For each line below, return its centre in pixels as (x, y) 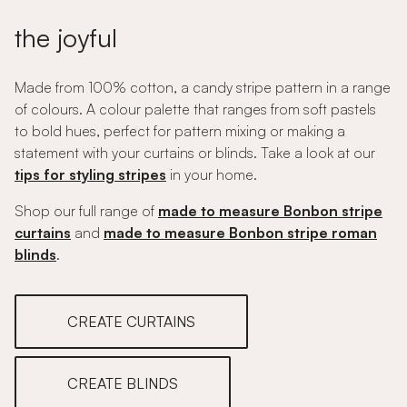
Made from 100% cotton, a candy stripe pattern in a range (203, 87)
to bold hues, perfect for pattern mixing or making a (180, 131)
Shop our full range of (86, 211)
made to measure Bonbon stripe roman (240, 233)
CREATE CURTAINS (131, 322)
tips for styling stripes (90, 174)
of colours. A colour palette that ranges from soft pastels (195, 109)
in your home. (212, 174)
